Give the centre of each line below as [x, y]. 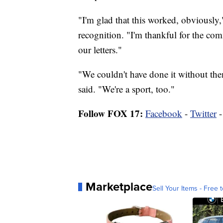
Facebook [164, 113]
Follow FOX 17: [111, 113]
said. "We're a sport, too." [126, 89]
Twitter [203, 113]
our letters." [100, 50]
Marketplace [119, 187]
